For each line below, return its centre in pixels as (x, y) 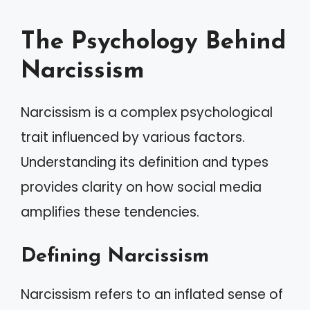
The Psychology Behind (154, 43)
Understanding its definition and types (145, 162)
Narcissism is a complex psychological (147, 112)
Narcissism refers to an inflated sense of (152, 294)
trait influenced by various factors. (133, 137)
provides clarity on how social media (141, 187)
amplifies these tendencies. (110, 212)
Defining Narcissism (115, 256)
